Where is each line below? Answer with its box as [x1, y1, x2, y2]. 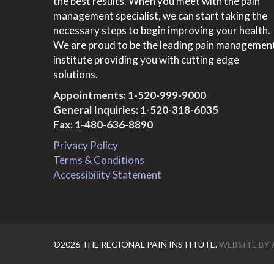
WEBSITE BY [219, 239, 272, 250]
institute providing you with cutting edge [53, 53, 239, 66]
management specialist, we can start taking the [53, 9, 267, 22]
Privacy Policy [53, 139, 118, 152]
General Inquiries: [53, 103, 140, 116]
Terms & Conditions [53, 154, 144, 166]
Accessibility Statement [53, 168, 161, 181]
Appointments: [53, 89, 128, 102]
